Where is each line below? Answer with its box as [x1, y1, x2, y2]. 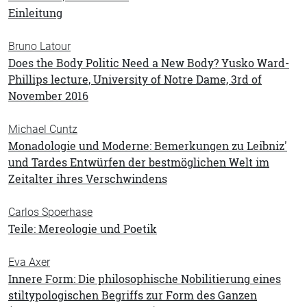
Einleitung [8, 5, 62, 21]
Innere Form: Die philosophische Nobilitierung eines [8, 271, 281, 286]
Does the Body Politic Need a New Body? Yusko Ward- [8, 56, 289, 71]
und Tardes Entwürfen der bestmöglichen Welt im [8, 155, 269, 170]
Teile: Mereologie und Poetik [8, 221, 157, 236]
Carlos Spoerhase [8, 206, 93, 219]
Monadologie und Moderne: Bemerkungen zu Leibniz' [8, 138, 287, 153]
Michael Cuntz [8, 123, 77, 136]
